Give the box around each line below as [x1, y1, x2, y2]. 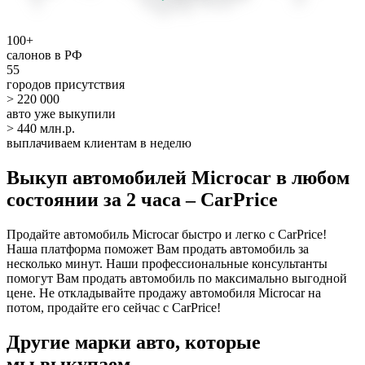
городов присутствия [7, 77, 125, 91]
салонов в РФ [7, 47, 82, 62]
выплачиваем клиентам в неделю [7, 135, 191, 150]
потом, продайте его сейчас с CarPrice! [7, 300, 221, 314]
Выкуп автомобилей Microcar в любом [7, 166, 350, 188]
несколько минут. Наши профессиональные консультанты [7, 256, 328, 270]
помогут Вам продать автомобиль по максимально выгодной [7, 270, 347, 285]
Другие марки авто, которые [7, 331, 261, 353]
